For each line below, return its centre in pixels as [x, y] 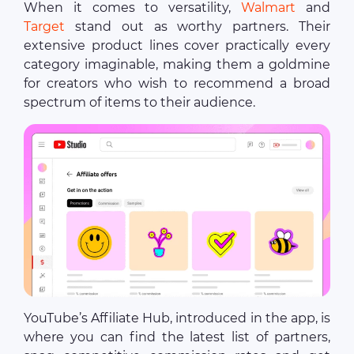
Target [44, 27]
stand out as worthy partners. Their [198, 27]
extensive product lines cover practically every [177, 46]
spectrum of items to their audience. [139, 103]
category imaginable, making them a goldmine [177, 65]
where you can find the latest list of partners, [177, 337]
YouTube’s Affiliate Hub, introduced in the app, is [177, 318]
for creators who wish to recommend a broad [177, 84]
